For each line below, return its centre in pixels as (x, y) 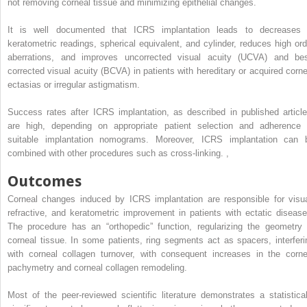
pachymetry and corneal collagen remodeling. (97, 267)
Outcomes (45, 181)
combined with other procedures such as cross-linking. (117, 153)
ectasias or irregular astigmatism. (74, 84)
